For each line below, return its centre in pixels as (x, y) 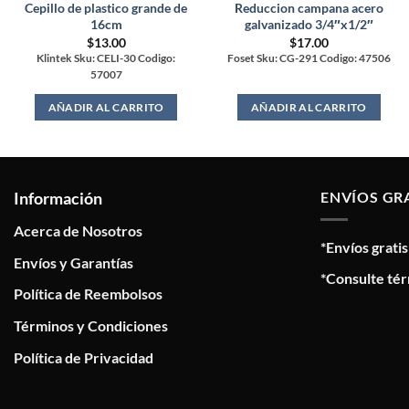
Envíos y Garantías (73, 262)
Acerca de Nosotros (78, 231)
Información (58, 199)
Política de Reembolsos (88, 294)
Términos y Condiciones (91, 325)
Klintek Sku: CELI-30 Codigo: (106, 58)
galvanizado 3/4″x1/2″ (309, 25)
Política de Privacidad (84, 357)
